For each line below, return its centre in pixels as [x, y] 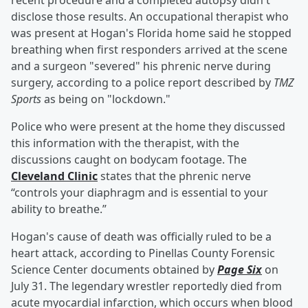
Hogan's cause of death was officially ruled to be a [141, 237]
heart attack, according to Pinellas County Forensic [143, 253]
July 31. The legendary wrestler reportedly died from [146, 286]
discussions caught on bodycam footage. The [129, 160]
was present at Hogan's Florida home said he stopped [151, 33]
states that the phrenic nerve [174, 176]
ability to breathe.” [59, 209]
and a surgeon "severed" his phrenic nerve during [141, 66]
